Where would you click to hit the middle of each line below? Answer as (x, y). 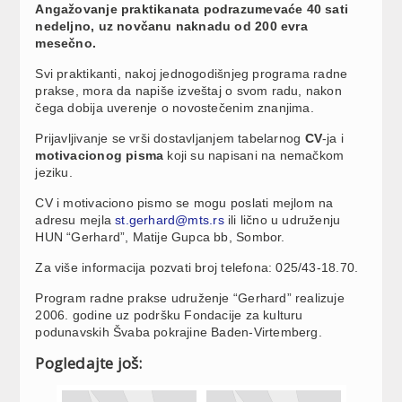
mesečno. (66, 43)
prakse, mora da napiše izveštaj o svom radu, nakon (188, 90)
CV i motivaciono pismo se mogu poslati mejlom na (184, 202)
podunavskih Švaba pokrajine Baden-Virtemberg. (179, 332)
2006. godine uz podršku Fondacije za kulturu (169, 315)
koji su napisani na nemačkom (254, 155)
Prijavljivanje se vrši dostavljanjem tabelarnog (170, 138)
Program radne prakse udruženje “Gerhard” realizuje (190, 297)
